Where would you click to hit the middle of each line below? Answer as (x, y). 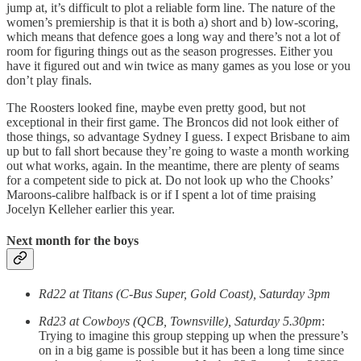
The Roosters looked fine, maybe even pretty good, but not (156, 107)
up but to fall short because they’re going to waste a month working (178, 151)
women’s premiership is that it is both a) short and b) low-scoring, (172, 22)
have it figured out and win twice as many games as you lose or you (178, 65)
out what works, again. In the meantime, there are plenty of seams (173, 165)
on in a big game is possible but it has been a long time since (191, 351)
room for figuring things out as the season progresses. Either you (170, 51)
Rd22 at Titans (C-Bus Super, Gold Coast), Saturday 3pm (185, 294)
